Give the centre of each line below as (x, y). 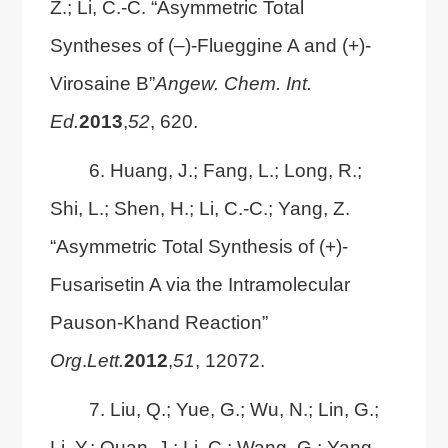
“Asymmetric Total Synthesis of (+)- (198, 245)
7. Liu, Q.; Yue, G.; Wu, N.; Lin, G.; (233, 408)
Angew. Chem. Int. (233, 82)
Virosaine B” (102, 82)
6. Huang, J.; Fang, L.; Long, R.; (225, 169)
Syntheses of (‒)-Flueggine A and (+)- (210, 44)
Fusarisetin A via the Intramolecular (199, 283)
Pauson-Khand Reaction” (158, 321)
